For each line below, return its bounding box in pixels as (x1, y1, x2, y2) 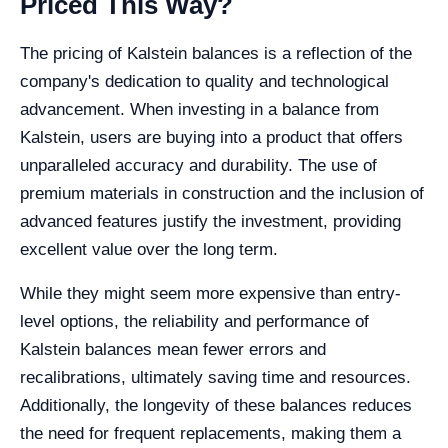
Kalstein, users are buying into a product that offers (20, 128, 403, 148)
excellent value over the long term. (20, 240, 278, 260)
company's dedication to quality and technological (20, 72, 389, 92)
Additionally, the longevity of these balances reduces (20, 396, 412, 416)
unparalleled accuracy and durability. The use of (20, 156, 377, 176)
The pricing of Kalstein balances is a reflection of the (20, 44, 412, 64)
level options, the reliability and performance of (20, 312, 369, 332)
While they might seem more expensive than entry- (20, 284, 401, 304)
